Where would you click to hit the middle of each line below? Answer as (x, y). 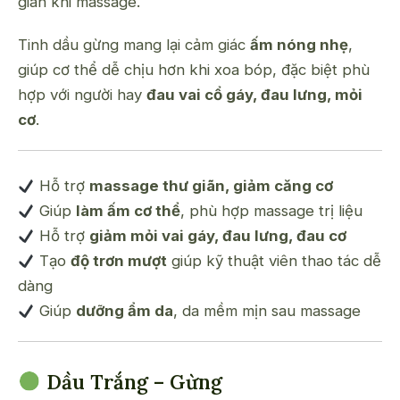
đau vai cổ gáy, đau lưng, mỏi (254, 95)
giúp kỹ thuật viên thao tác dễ (275, 261)
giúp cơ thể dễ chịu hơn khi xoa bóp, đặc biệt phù (194, 70)
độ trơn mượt (119, 261)
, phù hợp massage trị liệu (272, 211)
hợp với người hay (82, 95)
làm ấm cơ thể (129, 211)
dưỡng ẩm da (125, 311)
